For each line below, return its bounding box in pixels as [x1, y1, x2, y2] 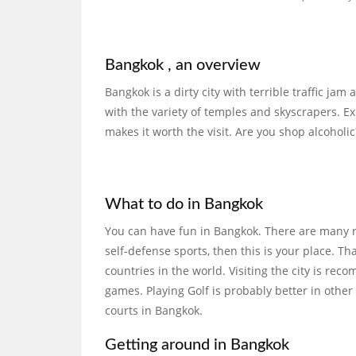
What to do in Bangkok [105, 196, 263, 212]
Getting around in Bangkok [105, 337, 289, 353]
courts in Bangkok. [105, 303, 203, 318]
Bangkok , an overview [105, 57, 261, 73]
